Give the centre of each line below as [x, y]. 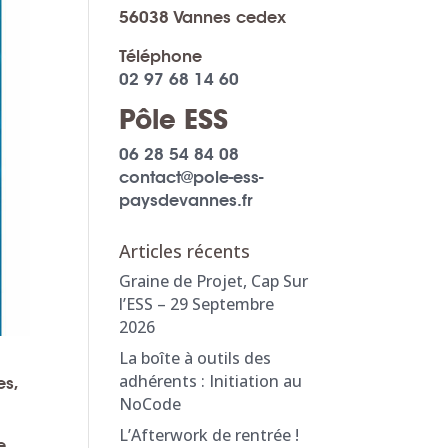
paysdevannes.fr [186, 200]
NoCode [150, 404]
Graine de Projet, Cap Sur [214, 281]
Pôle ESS [174, 120]
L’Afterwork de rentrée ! [209, 435]
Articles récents [185, 251]
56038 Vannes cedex [203, 17]
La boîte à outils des [195, 358]
